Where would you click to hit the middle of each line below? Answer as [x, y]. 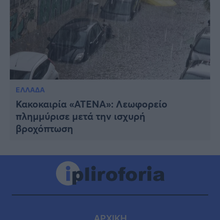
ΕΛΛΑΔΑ [30, 89]
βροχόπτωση [44, 128]
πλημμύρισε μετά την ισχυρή [81, 116]
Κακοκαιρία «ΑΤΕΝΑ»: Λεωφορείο [92, 104]
